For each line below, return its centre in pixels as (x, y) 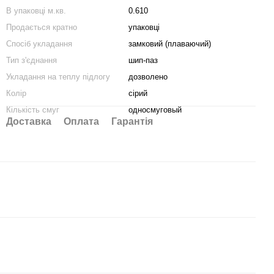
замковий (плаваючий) (170, 44)
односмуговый (155, 110)
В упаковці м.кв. (36, 11)
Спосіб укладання (39, 44)
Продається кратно (42, 27)
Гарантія (132, 121)
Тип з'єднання (31, 60)
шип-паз (143, 60)
